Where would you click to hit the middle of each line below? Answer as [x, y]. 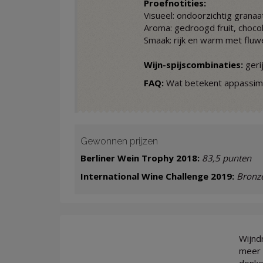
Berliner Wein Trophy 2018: [140, 158]
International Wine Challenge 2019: [159, 176]
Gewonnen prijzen [119, 141]
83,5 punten [227, 158]
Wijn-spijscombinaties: [193, 65]
